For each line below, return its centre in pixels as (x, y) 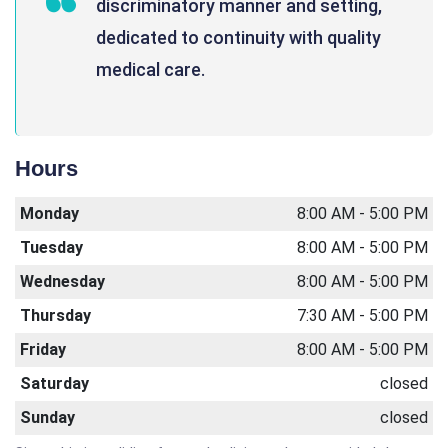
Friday (43, 349)
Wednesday (62, 281)
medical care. (150, 69)
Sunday (47, 417)
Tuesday (51, 247)
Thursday (55, 315)
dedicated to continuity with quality (238, 37)
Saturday (54, 383)
